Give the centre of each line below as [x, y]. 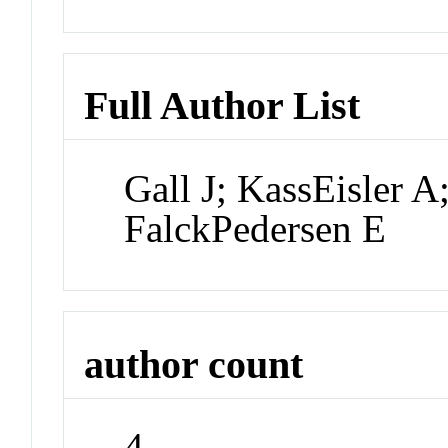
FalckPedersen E [255, 229]
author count [194, 364]
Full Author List [222, 106]
